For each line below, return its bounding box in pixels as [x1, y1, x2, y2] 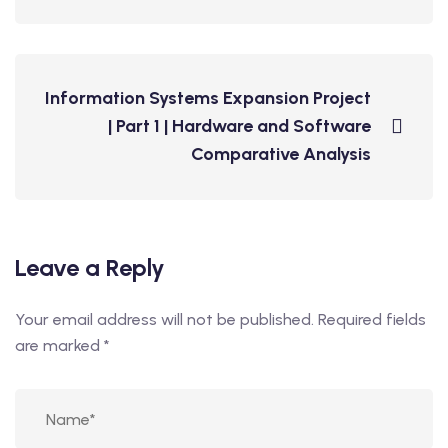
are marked [15, 336, 104, 355]
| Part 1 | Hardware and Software [108, 115, 371, 137]
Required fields [318, 310, 426, 329]
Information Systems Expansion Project [45, 87, 371, 109]
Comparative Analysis [191, 143, 371, 165]
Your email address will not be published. [15, 310, 314, 329]
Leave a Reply [15, 253, 165, 282]
